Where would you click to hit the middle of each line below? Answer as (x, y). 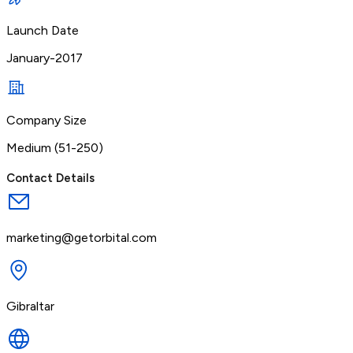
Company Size (46, 120)
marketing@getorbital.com (82, 237)
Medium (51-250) (55, 147)
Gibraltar (30, 306)
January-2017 (45, 58)
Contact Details (50, 178)
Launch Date (43, 30)
